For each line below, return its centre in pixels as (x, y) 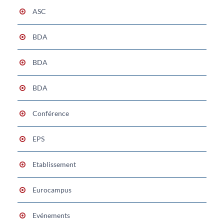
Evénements (51, 215)
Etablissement (54, 164)
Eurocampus (52, 189)
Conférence (51, 113)
